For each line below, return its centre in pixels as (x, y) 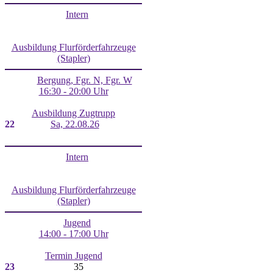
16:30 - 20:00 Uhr (73, 91)
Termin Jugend (73, 255)
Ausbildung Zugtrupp (73, 113)
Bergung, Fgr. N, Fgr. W (84, 80)
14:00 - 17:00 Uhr (73, 233)
